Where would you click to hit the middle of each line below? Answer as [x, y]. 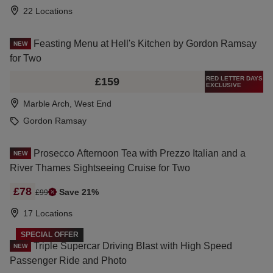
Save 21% [79, 192]
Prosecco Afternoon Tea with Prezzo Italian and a [140, 153]
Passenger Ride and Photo [68, 260]
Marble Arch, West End [67, 103]
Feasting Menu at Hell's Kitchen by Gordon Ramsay [145, 43]
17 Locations [48, 213]
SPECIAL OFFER [50, 234]
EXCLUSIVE [223, 85]
